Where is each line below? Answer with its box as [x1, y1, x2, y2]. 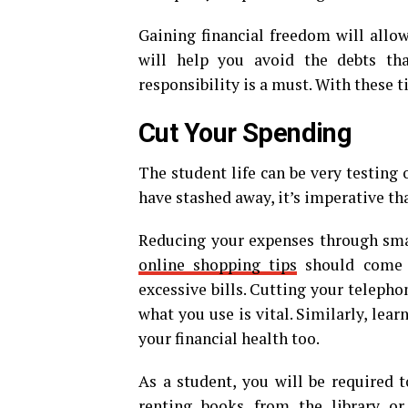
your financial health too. [138, 328, 320, 349]
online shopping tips [138, 254, 298, 275]
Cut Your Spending [138, 117, 352, 148]
